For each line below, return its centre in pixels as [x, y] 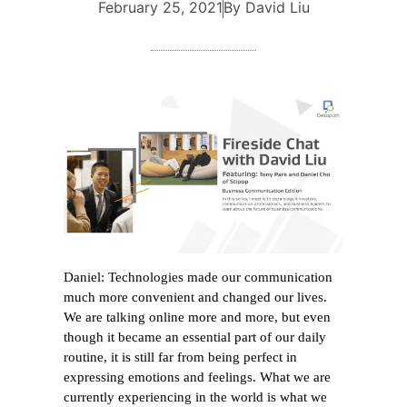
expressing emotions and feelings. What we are [197, 377]
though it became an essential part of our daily [195, 337]
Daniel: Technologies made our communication [198, 277]
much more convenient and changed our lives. [195, 297]
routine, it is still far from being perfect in [180, 357]
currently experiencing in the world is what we [195, 397]
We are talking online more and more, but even [197, 317]
